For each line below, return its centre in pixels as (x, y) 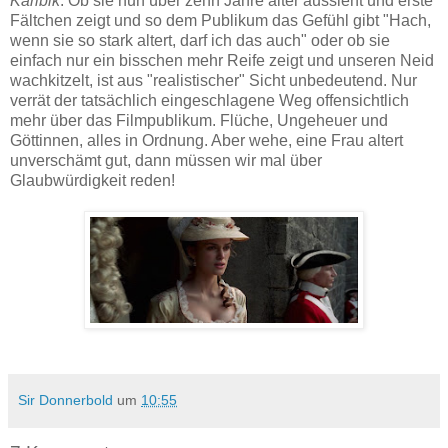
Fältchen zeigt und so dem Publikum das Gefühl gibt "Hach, (220, 21)
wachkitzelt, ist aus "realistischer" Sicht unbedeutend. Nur (213, 81)
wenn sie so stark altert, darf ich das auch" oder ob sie (200, 41)
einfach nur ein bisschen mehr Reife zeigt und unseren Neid (222, 61)
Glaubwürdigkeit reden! (92, 181)
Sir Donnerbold (65, 400)
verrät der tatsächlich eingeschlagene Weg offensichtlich (209, 101)
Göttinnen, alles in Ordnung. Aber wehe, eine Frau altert (206, 141)
